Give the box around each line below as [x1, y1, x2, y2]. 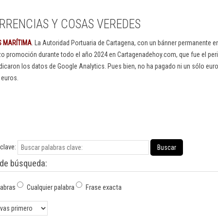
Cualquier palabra [27, 183, 74, 192]
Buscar [157, 144, 176, 151]
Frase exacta [86, 183, 122, 192]
